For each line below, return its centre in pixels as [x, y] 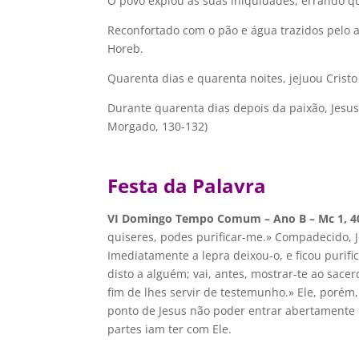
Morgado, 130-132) [158, 126]
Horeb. [126, 48]
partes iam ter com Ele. [170, 329]
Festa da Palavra [187, 186]
